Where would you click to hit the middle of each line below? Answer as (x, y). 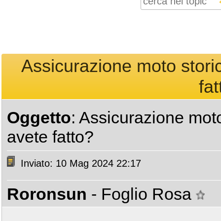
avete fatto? (50, 137)
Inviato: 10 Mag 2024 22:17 (79, 164)
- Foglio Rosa (144, 194)
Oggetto (39, 117)
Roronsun (47, 194)
